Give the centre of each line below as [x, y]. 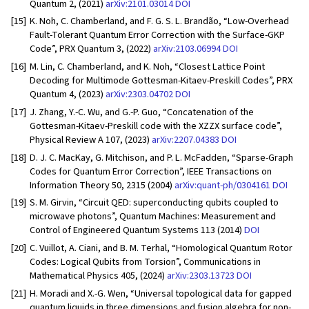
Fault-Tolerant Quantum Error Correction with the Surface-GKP [157, 35]
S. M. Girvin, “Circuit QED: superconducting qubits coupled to [154, 203]
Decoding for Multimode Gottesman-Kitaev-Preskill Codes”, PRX [161, 81]
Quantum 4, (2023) [68, 94]
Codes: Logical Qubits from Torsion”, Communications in [145, 262]
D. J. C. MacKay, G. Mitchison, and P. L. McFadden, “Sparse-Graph [161, 157]
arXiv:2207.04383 [186, 139]
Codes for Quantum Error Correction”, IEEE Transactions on [151, 171]
